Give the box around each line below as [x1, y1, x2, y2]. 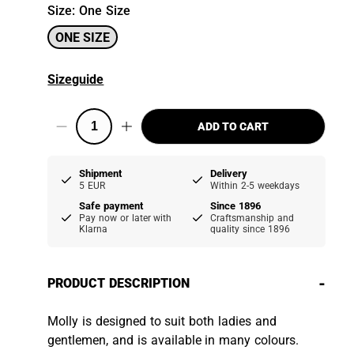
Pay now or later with [79, 213, 172, 224]
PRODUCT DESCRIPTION [47, 275, 190, 291]
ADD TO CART [198, 120, 269, 133]
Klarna [79, 224, 108, 235]
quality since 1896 [210, 224, 290, 235]
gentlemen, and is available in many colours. [47, 332, 299, 348]
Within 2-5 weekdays [210, 180, 299, 191]
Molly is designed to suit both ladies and [47, 313, 277, 329]
